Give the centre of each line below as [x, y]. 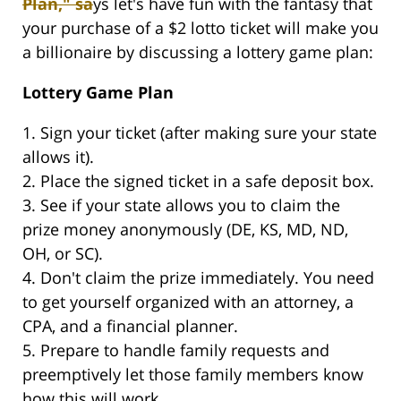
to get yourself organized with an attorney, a [188, 302]
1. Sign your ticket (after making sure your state [200, 133]
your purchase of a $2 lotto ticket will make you [200, 28]
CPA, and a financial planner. [130, 326]
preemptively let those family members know [193, 375]
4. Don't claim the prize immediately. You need [198, 278]
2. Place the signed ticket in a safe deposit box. [198, 181]
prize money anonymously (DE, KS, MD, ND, [185, 230]
